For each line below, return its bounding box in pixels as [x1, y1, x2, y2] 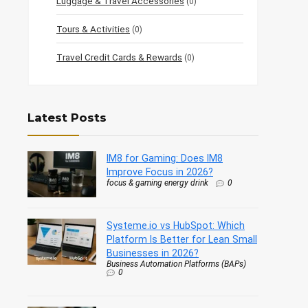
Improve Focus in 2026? [107, 166, 213, 178]
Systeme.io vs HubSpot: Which [107, 220, 245, 232]
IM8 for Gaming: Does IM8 [107, 153, 223, 164]
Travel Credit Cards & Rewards [56, 52, 182, 63]
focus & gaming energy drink [107, 178, 208, 188]
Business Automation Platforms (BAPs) [107, 259, 246, 269]
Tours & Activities [56, 23, 130, 35]
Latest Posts [27, 111, 107, 125]
